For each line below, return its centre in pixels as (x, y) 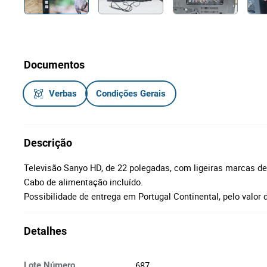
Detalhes (45, 231)
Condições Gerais (131, 93)
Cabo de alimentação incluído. (83, 182)
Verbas (63, 93)
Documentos (54, 65)
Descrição (48, 143)
